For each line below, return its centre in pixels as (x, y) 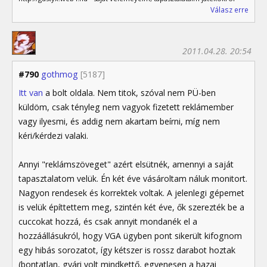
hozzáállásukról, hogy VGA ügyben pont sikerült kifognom (130, 235)
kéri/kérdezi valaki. (53, 135)
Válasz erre (229, 10)
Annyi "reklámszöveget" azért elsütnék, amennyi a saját (126, 164)
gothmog (60, 74)
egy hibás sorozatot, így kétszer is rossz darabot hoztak (127, 250)
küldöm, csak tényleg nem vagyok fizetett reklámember (126, 107)
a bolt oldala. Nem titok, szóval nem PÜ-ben (129, 92)
